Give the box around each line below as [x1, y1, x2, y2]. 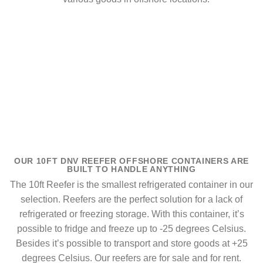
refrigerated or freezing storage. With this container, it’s [19, 209, 244, 220]
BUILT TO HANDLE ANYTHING [67, 164, 196, 174]
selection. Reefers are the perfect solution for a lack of [21, 194, 242, 205]
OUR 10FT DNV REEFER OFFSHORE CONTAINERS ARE [14, 156, 249, 166]
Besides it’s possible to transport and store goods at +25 [15, 238, 248, 249]
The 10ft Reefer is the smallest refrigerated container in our [10, 180, 253, 190]
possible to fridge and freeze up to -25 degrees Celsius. [17, 224, 246, 234]
